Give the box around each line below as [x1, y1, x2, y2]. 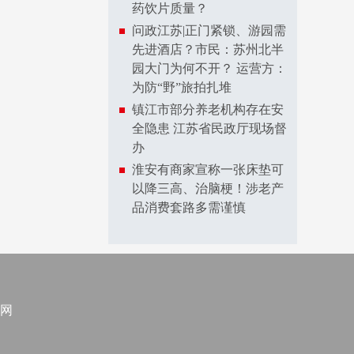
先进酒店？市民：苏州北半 [132, 43, 284, 56]
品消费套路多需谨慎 [132, 201, 246, 214]
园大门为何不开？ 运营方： [132, 62, 287, 75]
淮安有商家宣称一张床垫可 [132, 163, 284, 176]
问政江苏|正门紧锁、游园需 [132, 24, 286, 37]
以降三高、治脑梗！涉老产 [132, 182, 284, 195]
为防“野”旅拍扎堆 [132, 81, 232, 94]
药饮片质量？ [132, 2, 208, 15]
